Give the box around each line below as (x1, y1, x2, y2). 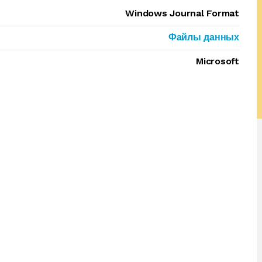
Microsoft (196, 56, 239, 67)
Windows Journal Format (125, 8, 239, 19)
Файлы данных (168, 32, 239, 43)
